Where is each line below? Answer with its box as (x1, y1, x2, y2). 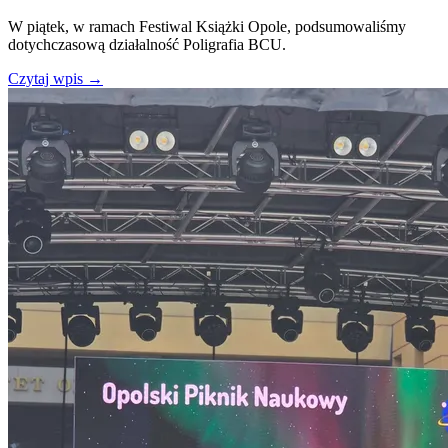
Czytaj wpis (8, 70, 87, 88)
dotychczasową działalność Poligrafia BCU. (8, 36, 286, 54)
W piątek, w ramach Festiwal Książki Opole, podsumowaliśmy (8, 18, 406, 36)
